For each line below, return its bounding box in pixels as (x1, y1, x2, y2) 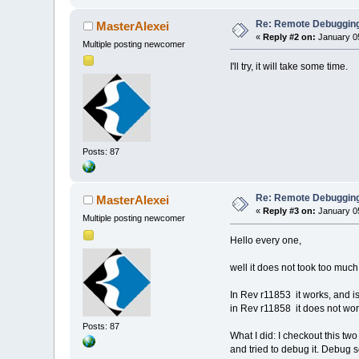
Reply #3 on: (263, 206, 317, 216)
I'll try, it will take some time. (229, 60, 348, 72)
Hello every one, (229, 235, 301, 247)
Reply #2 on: (263, 31, 317, 42)
